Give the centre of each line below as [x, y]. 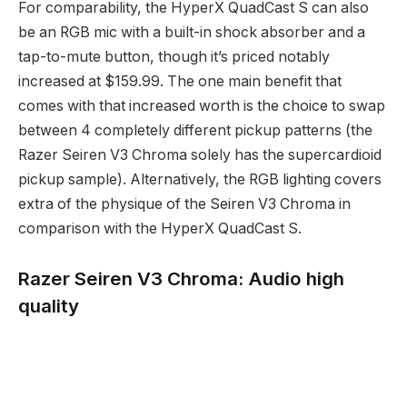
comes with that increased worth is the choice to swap [202, 105]
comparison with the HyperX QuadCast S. [160, 228]
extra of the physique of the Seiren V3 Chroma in [184, 203]
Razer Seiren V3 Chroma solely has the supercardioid [200, 154]
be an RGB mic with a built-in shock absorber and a [192, 32]
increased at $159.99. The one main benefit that [180, 81]
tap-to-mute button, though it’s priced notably [174, 56]
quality [49, 306]
